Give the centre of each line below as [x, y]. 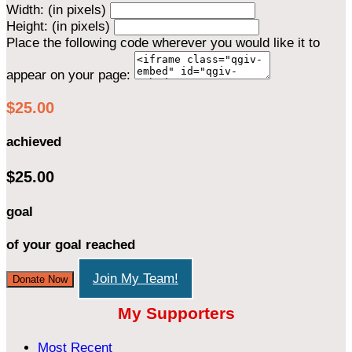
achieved [34, 142]
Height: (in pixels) [58, 26]
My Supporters [176, 313]
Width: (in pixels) [56, 9]
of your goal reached [71, 245]
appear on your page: [68, 75]
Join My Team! [136, 278]
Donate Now [40, 279]
